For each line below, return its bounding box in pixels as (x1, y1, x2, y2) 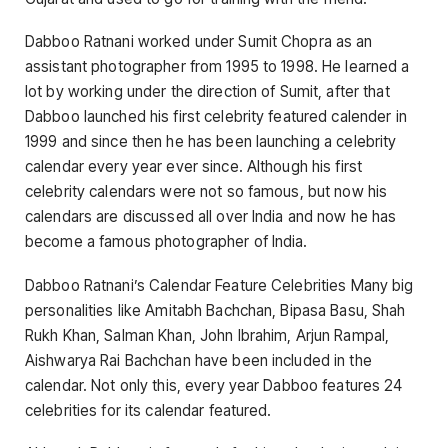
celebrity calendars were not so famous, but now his (25, 182, 388, 202)
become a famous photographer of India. (25, 232, 308, 252)
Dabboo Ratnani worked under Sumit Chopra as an (25, 32, 373, 52)
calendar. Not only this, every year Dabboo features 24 (25, 375, 403, 395)
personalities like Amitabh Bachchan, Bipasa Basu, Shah (25, 300, 406, 320)
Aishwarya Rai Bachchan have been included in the (25, 350, 372, 370)
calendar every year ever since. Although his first (25, 157, 363, 177)
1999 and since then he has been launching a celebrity (25, 132, 397, 152)
